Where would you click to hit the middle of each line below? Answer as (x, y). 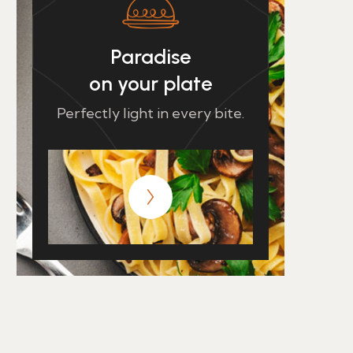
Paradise (150, 57)
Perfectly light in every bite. (150, 113)
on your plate (150, 84)
